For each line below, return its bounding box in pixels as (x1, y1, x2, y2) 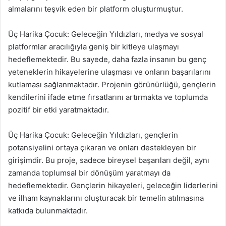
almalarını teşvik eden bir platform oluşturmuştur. (8, 4, 183, 14)
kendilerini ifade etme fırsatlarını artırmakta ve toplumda (8, 92, 208, 102)
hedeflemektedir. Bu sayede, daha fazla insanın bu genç (8, 54, 206, 64)
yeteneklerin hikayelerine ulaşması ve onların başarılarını (8, 67, 211, 77)
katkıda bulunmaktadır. (8, 206, 88, 215)
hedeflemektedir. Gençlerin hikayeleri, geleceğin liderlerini (8, 181, 218, 190)
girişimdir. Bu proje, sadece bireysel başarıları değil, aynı (8, 155, 209, 165)
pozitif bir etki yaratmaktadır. (8, 105, 109, 115)
